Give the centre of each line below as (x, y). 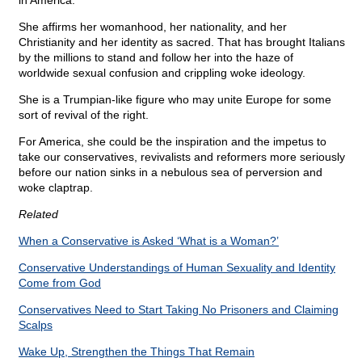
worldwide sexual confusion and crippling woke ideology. (162, 73)
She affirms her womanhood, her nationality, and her (153, 27)
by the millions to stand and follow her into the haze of (156, 58)
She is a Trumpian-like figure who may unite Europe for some (175, 100)
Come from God (60, 283)
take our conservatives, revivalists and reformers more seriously (182, 157)
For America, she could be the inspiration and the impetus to (173, 142)
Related (38, 215)
